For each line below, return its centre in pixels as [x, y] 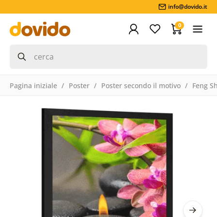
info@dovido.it [188, 7]
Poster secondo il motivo [141, 85]
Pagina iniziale [33, 85]
